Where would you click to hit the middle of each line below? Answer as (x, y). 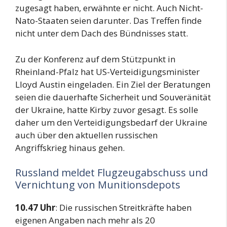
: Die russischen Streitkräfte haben (123, 207)
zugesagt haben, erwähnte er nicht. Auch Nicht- (109, 8)
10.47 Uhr (35, 207)
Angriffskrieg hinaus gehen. (70, 147)
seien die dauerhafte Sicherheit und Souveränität (113, 97)
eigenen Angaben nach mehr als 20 (85, 220)
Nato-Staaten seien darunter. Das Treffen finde (108, 21)
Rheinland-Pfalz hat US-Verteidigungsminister (107, 71)
